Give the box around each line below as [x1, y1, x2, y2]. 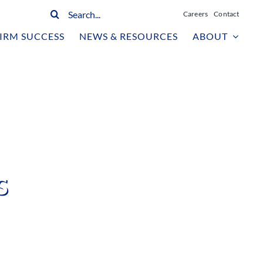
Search [41, 4, 63, 13]
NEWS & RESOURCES [79, 31, 178, 42]
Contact [214, 9, 240, 18]
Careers [183, 9, 208, 18]
